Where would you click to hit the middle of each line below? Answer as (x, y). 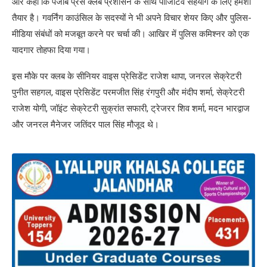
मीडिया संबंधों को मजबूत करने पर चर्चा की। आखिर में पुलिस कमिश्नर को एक (131, 34)
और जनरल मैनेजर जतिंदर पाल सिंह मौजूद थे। (86, 125)
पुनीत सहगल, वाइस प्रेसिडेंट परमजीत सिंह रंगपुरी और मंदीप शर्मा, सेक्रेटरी (128, 93)
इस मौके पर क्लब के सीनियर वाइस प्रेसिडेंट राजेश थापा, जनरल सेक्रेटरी (127, 77)
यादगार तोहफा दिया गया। (51, 50)
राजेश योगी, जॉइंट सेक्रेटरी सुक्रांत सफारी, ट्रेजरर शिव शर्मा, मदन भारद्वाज (131, 109)
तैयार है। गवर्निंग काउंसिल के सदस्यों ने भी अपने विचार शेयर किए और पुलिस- (132, 18)
